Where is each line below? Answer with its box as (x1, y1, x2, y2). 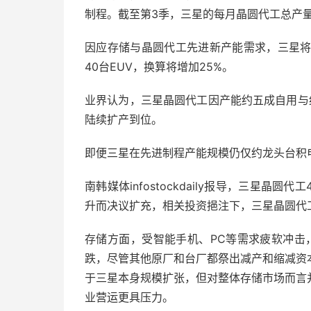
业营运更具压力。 (85, 290, 174, 304)
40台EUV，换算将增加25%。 (85, 60, 233, 74)
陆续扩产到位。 (85, 112, 162, 126)
